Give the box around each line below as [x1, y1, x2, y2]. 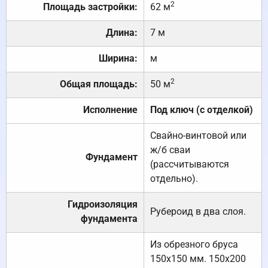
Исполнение [83, 104, 138, 116]
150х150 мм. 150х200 [150, 253, 246, 265]
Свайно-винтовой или [150, 130, 246, 142]
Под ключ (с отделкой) [150, 104, 253, 116]
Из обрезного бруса [150, 239, 238, 251]
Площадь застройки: [43, 1, 138, 13]
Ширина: [99, 53, 138, 65]
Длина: [106, 27, 138, 39]
